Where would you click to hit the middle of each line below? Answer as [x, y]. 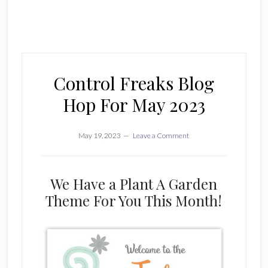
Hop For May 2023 [134, 105]
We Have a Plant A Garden [134, 184]
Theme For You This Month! [134, 200]
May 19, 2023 [100, 135]
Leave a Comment [161, 135]
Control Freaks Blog [134, 83]
